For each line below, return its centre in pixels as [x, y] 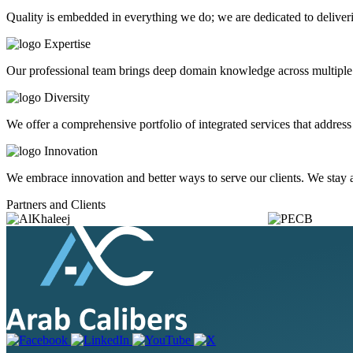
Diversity [67, 97]
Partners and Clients [56, 204]
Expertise [67, 43]
